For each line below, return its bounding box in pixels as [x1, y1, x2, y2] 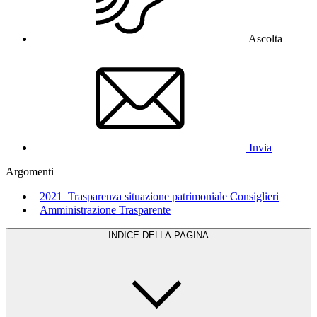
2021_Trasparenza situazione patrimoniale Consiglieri [40, 190, 279, 202]
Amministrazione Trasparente [40, 203, 171, 216]
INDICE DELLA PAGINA [108, 229, 209, 241]
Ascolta [248, 32, 282, 45]
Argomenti [6, 165, 54, 178]
